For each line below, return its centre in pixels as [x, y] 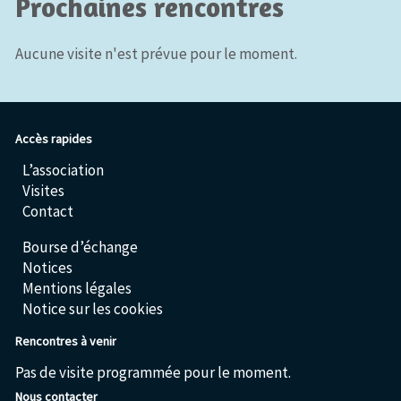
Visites [44, 191]
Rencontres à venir [65, 341]
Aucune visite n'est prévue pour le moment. [156, 53]
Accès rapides [53, 139]
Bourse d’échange [81, 247]
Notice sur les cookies [93, 308]
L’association [64, 171]
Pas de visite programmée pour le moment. [153, 372]
